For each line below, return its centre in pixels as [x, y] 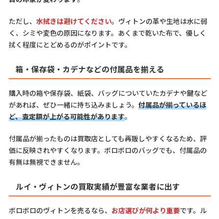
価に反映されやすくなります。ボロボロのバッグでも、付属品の [108, 150]
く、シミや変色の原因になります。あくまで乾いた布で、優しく [107, 33]
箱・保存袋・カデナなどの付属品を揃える [90, 69]
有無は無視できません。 [46, 162]
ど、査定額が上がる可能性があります [66, 116]
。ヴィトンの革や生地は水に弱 [159, 21]
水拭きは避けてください [74, 21]
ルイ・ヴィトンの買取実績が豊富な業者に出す [98, 186]
